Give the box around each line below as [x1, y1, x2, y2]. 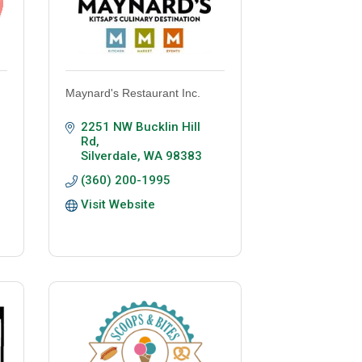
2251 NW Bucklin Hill [80, 120, 200, 135]
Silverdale [80, 149, 137, 164]
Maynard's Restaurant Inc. [65, 86, 200, 100]
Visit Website [80, 197, 155, 213]
